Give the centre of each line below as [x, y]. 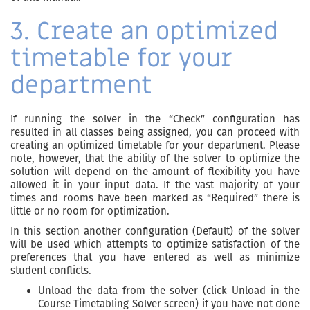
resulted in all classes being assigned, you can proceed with [155, 133]
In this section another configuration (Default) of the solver [155, 231]
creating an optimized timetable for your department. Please [155, 146]
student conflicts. [51, 271]
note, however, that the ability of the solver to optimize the [155, 159]
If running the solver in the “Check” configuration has [155, 119]
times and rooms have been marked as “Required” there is [155, 198]
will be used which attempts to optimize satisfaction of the [155, 245]
